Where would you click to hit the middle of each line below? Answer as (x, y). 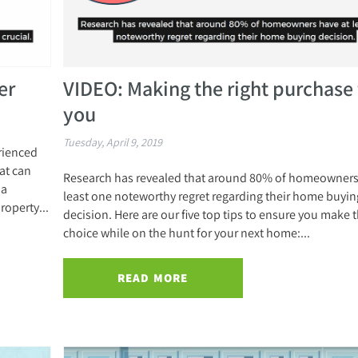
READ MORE (153, 278)
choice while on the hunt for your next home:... (186, 233)
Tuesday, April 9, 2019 (112, 143)
